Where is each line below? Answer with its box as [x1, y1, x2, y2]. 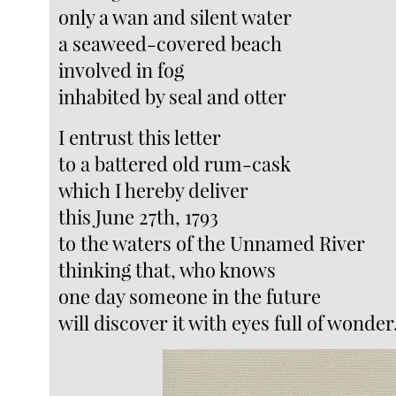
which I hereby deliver [58, 176, 249, 203]
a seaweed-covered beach [58, 29, 283, 57]
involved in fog [58, 56, 185, 83]
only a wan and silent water [58, 3, 293, 30]
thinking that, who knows [58, 255, 277, 283]
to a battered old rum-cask [58, 149, 292, 177]
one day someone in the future [58, 282, 322, 309]
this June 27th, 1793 [58, 202, 219, 230]
